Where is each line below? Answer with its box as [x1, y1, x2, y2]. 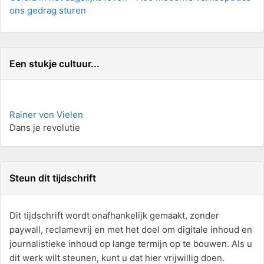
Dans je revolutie [9, 121, 80, 133]
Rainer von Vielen [9, 108, 83, 120]
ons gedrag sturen [9, 5, 86, 16]
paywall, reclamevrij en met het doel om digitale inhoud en [9, 223, 252, 235]
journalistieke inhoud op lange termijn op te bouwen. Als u [9, 237, 252, 249]
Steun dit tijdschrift [9, 171, 96, 184]
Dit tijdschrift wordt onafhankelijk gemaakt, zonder [9, 209, 219, 221]
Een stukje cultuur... [9, 58, 100, 70]
